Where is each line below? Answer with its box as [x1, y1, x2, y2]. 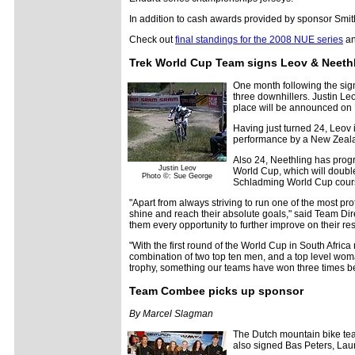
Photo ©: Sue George [142, 172, 212, 180]
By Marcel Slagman [129, 308, 213, 319]
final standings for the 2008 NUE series [175, 34, 343, 45]
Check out [129, 34, 175, 45]
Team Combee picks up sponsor [129, 284, 303, 297]
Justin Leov [158, 164, 197, 172]
